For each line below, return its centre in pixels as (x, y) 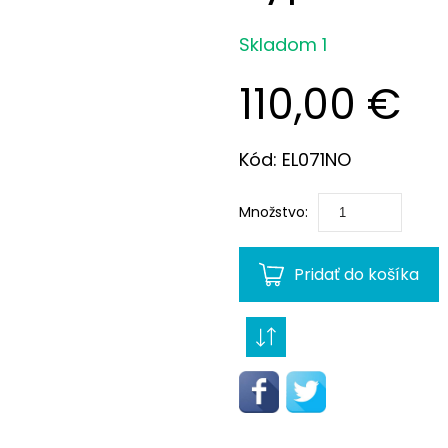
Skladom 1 (283, 45)
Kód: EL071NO (295, 160)
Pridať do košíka (356, 275)
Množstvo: (273, 212)
